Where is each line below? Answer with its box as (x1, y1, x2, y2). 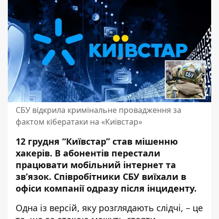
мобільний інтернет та (70, 159, 176, 171)
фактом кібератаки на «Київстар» (16, 116, 142, 127)
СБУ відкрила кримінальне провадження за (16, 105, 181, 115)
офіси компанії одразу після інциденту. (16, 182, 199, 194)
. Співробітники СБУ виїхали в (49, 171, 186, 182)
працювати (16, 159, 70, 171)
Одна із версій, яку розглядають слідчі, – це (16, 202, 203, 214)
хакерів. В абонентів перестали (16, 147, 160, 159)
